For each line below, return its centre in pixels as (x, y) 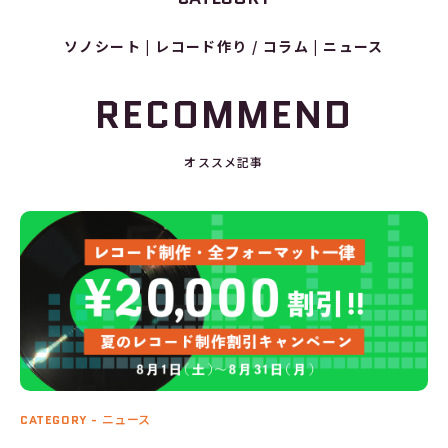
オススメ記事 (224, 162)
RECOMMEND (224, 114)
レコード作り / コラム (232, 45)
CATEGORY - (61, 419)
